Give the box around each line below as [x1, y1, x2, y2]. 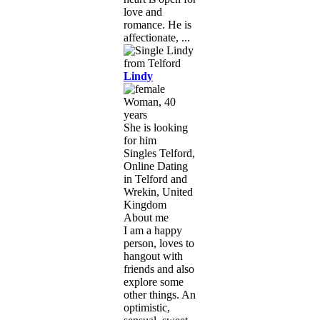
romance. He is [124, 18, 191, 31]
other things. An [124, 288, 196, 301]
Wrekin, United [124, 185, 193, 198]
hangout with [124, 249, 183, 262]
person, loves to [124, 236, 194, 249]
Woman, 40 [124, 95, 176, 108]
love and [124, 5, 162, 18]
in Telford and [124, 172, 187, 185]
